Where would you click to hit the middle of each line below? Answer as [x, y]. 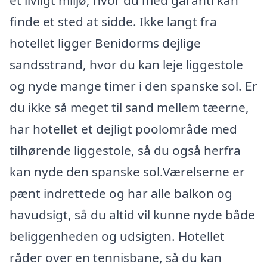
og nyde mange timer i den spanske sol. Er [133, 86]
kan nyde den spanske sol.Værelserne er [127, 172]
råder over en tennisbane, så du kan [116, 257]
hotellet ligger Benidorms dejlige [105, 43]
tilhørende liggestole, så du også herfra [125, 150]
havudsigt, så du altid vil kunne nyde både [132, 215]
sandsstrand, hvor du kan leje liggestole [126, 64]
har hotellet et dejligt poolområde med [123, 129]
